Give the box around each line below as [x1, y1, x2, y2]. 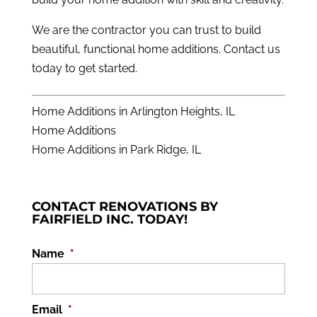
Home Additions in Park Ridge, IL [31, 143, 201, 157]
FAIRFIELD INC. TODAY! [31, 212, 188, 228]
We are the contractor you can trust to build [31, 23, 261, 38]
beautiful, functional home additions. [31, 42, 224, 57]
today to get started [31, 62, 135, 76]
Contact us [223, 42, 280, 57]
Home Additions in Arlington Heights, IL [31, 105, 235, 119]
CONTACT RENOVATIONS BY [31, 199, 218, 215]
